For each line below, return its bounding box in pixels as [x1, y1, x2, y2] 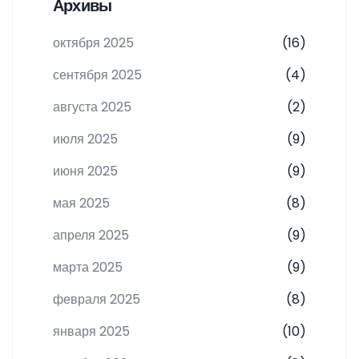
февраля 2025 [53, 290, 140, 309]
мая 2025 [53, 194, 110, 213]
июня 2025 [53, 162, 118, 181]
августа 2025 [53, 98, 131, 117]
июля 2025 [53, 130, 118, 149]
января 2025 [53, 322, 130, 341]
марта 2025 [53, 258, 123, 277]
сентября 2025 [53, 66, 142, 85]
